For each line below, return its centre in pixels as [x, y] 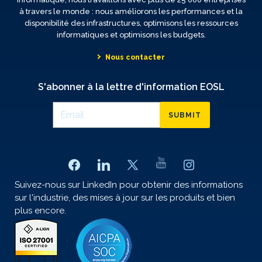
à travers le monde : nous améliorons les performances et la [131, 12]
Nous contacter [135, 58]
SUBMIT [185, 115]
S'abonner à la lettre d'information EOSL [131, 87]
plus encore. [40, 211]
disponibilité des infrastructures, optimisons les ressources [131, 23]
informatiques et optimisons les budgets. [131, 35]
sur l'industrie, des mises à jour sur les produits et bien [125, 198]
